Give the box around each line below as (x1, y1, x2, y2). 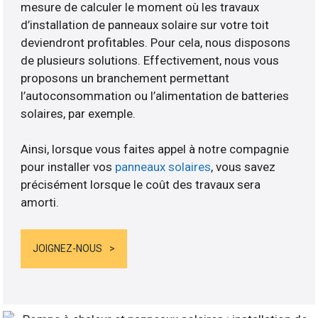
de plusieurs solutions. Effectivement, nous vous (21, 53, 280, 67)
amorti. (21, 194, 60, 209)
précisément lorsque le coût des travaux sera (21, 177, 261, 192)
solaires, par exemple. (21, 106, 136, 121)
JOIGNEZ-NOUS (33, 243, 103, 255)
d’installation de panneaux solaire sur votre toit (21, 17, 270, 32)
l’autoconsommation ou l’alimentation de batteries (21, 88, 290, 103)
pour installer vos (21, 159, 116, 174)
